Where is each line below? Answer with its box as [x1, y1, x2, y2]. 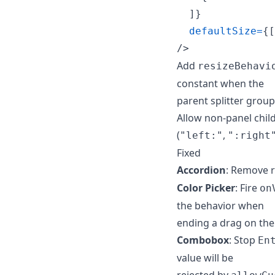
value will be [177, 250, 233, 265]
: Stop [229, 233, 258, 247]
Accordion [177, 163, 226, 177]
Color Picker [177, 180, 235, 195]
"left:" [180, 129, 223, 141]
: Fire [235, 180, 260, 195]
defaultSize [189, 25, 257, 37]
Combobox [177, 233, 229, 247]
